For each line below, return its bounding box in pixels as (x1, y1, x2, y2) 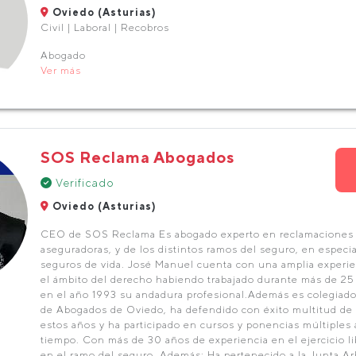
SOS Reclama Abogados (40, 148, 234, 166)
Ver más (40, 64, 81, 76)
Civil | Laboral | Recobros (40, 21, 169, 33)
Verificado (52, 176, 114, 189)
